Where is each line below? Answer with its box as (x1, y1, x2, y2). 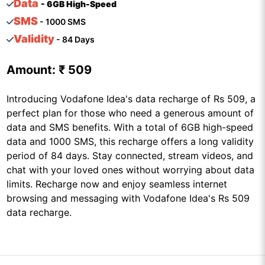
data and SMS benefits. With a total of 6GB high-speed (6, 121, 253, 133)
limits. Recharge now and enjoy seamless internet (6, 178, 227, 190)
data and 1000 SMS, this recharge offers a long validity (6, 135, 254, 147)
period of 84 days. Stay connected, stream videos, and (6, 150, 253, 161)
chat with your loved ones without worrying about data (6, 164, 254, 176)
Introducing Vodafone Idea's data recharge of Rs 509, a (6, 93, 256, 105)
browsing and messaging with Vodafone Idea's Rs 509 (6, 192, 250, 204)
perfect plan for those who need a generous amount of (6, 107, 254, 119)
